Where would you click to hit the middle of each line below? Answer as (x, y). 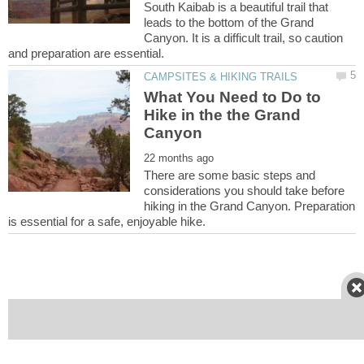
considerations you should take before (245, 191)
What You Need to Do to (233, 97)
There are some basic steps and (230, 175)
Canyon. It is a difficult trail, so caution (244, 37)
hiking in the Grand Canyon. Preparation (250, 206)
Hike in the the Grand (223, 115)
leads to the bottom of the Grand (229, 22)
